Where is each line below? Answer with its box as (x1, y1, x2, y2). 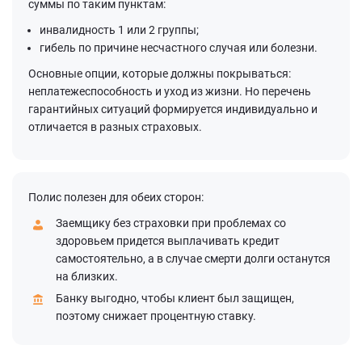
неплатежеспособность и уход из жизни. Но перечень (28, 85, 311, 99)
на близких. (56, 270, 118, 284)
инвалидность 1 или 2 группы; (40, 23, 199, 37)
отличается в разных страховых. (28, 120, 202, 134)
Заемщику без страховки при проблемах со (56, 217, 286, 230)
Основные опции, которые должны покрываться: (28, 67, 291, 81)
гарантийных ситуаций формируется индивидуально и (28, 103, 318, 116)
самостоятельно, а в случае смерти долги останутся (56, 252, 330, 266)
